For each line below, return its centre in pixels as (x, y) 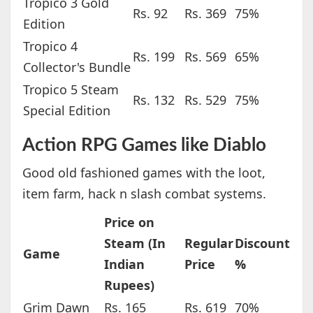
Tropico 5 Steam (71, 90)
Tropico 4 (50, 46)
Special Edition (66, 111)
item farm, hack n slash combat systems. (144, 194)
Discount (262, 243)
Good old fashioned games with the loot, (144, 173)
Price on (129, 223)
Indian (124, 264)
